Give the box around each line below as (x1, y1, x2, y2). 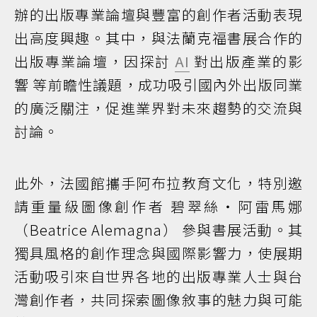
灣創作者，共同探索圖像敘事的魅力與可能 (14, 289, 303, 310)
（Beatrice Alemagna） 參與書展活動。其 (14, 219, 303, 240)
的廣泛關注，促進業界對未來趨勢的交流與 (14, 97, 303, 118)
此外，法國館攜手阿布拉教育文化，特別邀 (14, 172, 303, 193)
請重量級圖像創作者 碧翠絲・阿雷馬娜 (14, 195, 303, 217)
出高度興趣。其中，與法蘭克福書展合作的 (14, 27, 303, 48)
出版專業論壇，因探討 (14, 50, 175, 71)
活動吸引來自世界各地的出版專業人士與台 (14, 265, 303, 287)
